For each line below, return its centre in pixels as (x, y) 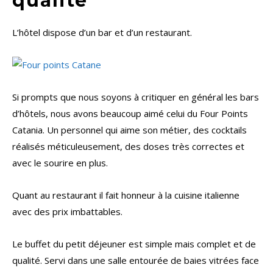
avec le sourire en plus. (60, 163)
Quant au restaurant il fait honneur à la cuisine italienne (126, 195)
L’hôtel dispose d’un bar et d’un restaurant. (102, 33)
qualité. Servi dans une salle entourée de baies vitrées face (136, 261)
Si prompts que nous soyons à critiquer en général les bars (136, 97)
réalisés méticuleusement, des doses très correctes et (128, 147)
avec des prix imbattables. (67, 212)
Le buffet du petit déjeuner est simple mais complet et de (134, 244)
